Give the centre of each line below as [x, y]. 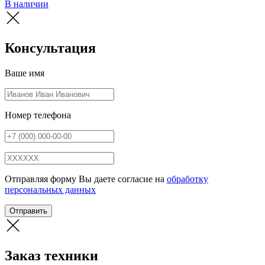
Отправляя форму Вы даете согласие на [86, 179]
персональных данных [50, 189]
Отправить [28, 211]
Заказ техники [51, 255]
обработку [188, 179]
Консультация [50, 48]
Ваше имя [25, 73]
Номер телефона [38, 115]
